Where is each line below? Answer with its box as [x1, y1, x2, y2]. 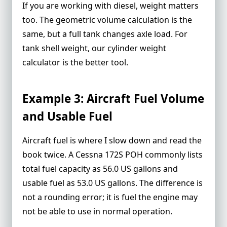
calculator [22, 57, 60, 68]
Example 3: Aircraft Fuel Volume [22, 91, 204, 107]
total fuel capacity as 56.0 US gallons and [22, 163, 178, 175]
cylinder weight [107, 43, 166, 54]
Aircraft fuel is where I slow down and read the [22, 135, 202, 146]
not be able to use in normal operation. [22, 206, 172, 217]
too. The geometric [22, 14, 97, 26]
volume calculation [97, 14, 169, 26]
